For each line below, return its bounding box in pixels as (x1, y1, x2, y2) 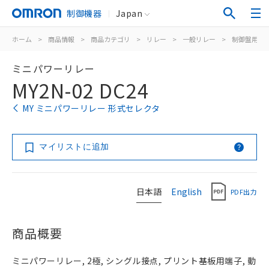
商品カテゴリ (91, 34, 130, 44)
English (171, 185, 202, 198)
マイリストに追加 (39, 142, 109, 151)
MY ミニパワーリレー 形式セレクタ (22, 102, 160, 114)
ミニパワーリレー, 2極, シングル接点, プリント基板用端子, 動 (12, 255, 256, 267)
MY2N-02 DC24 (12, 76, 149, 104)
